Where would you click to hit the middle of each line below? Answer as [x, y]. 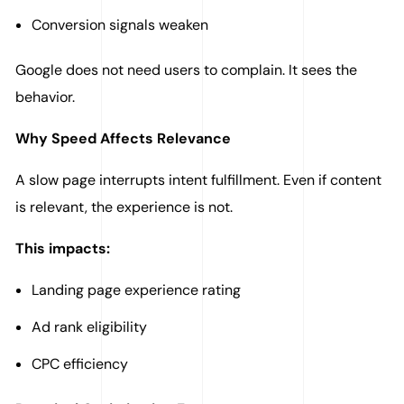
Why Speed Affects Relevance [124, 139]
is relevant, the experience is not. [124, 207]
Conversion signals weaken [120, 25]
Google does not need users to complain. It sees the [187, 70]
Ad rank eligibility [89, 327]
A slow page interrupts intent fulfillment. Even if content [199, 180]
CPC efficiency [80, 364]
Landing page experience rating [136, 290]
